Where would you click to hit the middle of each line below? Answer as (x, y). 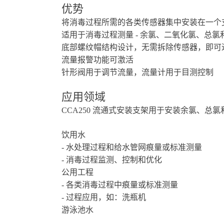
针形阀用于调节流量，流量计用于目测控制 (137, 72)
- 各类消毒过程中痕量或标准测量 (120, 185)
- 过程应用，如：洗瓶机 (104, 197)
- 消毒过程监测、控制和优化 (112, 160)
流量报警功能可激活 (97, 60)
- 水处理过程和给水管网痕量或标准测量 (132, 147)
